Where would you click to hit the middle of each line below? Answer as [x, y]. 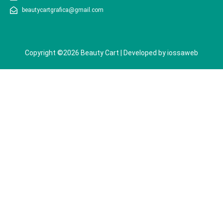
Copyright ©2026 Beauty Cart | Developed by [96, 53]
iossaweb [183, 53]
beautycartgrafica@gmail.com [62, 10]
